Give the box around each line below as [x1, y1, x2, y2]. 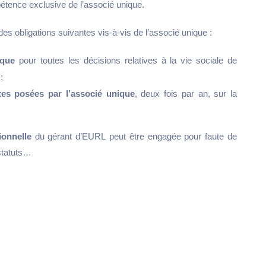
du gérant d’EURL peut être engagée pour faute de [34, 131, 237, 142]
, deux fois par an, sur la [134, 88, 237, 99]
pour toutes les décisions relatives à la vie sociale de [15, 55, 237, 66]
